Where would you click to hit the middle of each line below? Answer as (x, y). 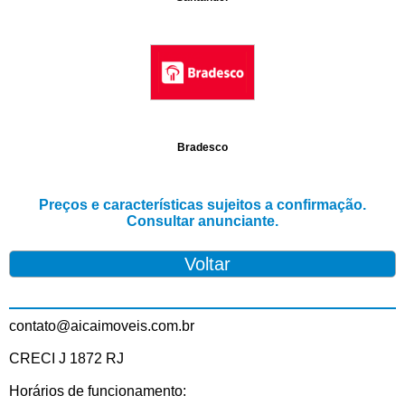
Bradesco (202, 148)
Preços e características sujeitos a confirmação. (202, 205)
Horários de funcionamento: (98, 391)
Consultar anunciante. (202, 221)
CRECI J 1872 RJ (66, 359)
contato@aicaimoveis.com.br (102, 326)
